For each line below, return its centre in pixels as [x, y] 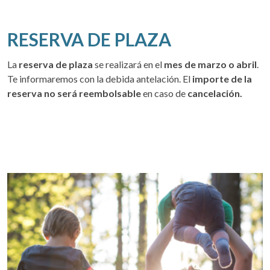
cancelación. [215, 93]
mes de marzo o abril [209, 64]
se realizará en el [127, 64]
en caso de [165, 93]
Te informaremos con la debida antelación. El [100, 79]
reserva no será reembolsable [75, 93]
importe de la [222, 79]
